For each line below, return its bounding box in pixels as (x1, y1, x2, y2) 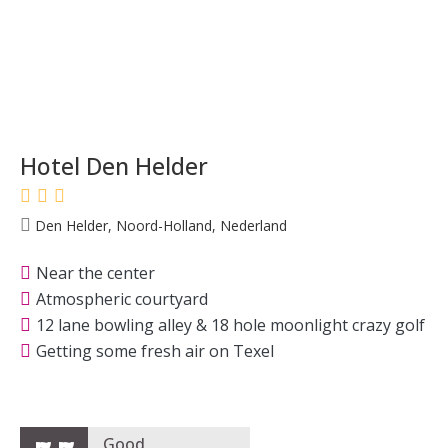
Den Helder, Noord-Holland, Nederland (31, 215, 287, 235)
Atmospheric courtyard (36, 288, 208, 310)
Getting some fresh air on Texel (36, 340, 274, 362)
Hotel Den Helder (20, 149, 208, 182)
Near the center (36, 262, 155, 284)
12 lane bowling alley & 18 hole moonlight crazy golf (36, 314, 425, 336)
